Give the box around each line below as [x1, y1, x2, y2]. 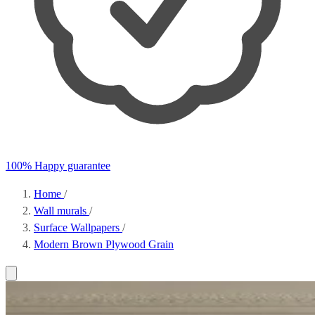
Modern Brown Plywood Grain [34, 238, 174, 250]
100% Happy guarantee [6, 160, 110, 172]
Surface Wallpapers [34, 221, 122, 233]
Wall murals [34, 205, 89, 217]
